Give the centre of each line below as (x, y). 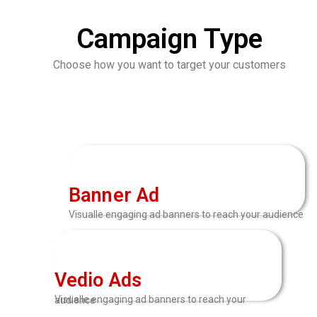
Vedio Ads (98, 281)
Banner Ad (114, 196)
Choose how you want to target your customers (169, 65)
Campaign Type (169, 39)
